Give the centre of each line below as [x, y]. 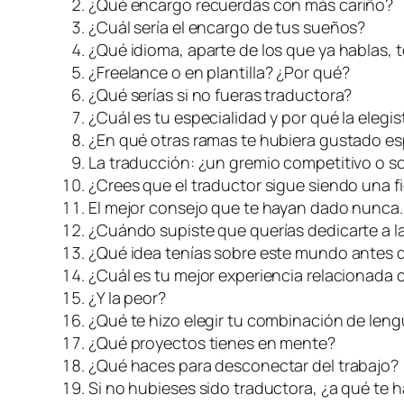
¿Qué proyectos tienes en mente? [212, 342]
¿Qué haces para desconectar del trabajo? [243, 365]
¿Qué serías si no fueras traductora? [220, 94]
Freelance [132, 72]
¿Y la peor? [127, 297]
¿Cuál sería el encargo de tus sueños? [227, 27]
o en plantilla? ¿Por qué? [259, 72]
